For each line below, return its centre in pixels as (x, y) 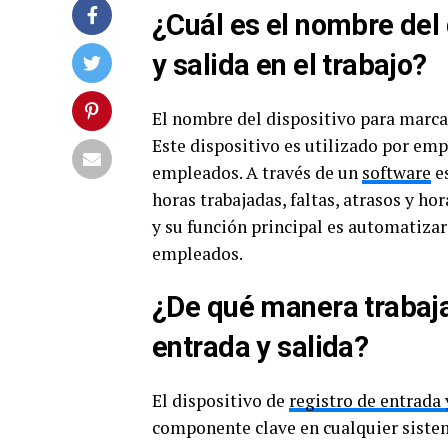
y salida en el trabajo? (289, 65)
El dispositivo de (220, 400)
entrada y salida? (260, 347)
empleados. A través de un (257, 172)
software (396, 172)
